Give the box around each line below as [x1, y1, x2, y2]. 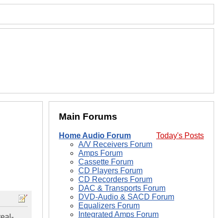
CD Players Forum [78, 166, 143, 175]
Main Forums [59, 111, 117, 122]
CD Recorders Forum [78, 175, 152, 184]
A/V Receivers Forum [78, 140, 152, 149]
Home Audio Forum [59, 131, 131, 140]
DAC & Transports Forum [78, 184, 165, 193]
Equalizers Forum [78, 201, 140, 210]
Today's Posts [156, 131, 204, 140]
